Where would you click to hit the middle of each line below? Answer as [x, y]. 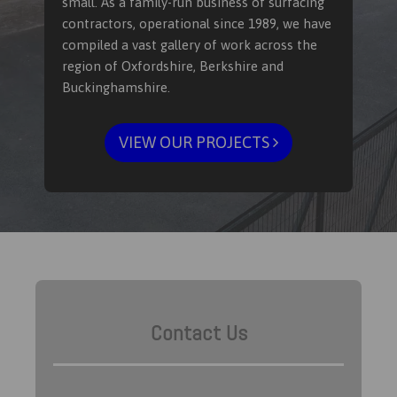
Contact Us [198, 332]
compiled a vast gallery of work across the [190, 44]
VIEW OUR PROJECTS [196, 142]
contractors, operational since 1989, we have [197, 23]
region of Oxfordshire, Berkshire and [173, 66]
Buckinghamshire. [116, 87]
